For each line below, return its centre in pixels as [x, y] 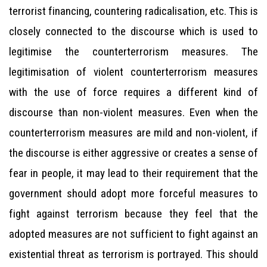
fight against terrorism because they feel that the [133, 214]
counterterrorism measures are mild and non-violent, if [133, 133]
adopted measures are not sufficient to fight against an [133, 234]
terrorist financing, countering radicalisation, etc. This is [133, 11]
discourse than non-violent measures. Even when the [133, 112]
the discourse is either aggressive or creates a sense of [133, 153]
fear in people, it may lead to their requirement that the [133, 173]
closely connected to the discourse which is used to [133, 31]
